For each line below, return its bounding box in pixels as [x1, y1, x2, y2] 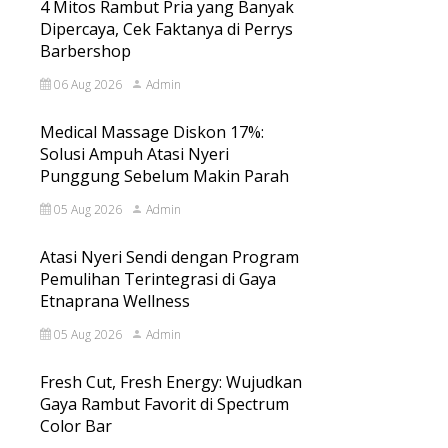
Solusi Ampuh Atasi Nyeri [40, 143, 229, 165]
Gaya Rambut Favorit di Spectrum [40, 393, 289, 415]
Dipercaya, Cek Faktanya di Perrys [40, 18, 293, 40]
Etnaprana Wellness [40, 290, 190, 312]
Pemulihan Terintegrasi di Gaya [40, 268, 276, 290]
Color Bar [40, 415, 112, 437]
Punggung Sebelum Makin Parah [40, 165, 289, 187]
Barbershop [40, 40, 131, 62]
